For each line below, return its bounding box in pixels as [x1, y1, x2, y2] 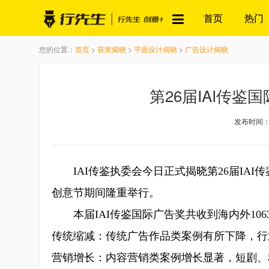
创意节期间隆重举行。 [52, 187, 160, 199]
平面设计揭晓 [134, 44, 177, 54]
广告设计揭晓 [185, 44, 228, 54]
